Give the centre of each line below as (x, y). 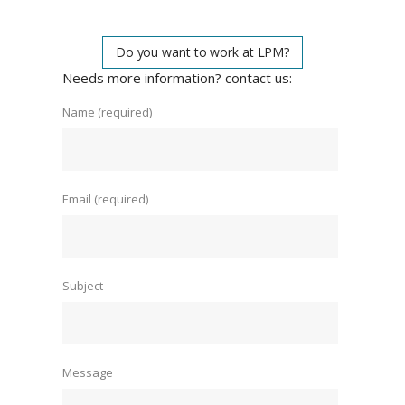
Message (87, 373)
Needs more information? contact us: (177, 78)
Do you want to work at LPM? (202, 52)
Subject (82, 286)
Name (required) (107, 113)
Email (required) (105, 199)
